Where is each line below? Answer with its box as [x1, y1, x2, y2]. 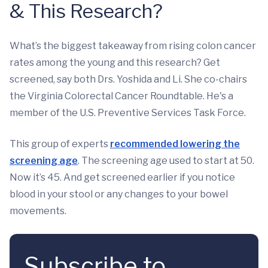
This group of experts [10, 138, 110, 150]
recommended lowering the [110, 138, 240, 150]
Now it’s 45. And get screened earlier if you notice [10, 172, 235, 184]
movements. [10, 205, 66, 217]
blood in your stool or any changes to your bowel [10, 188, 228, 200]
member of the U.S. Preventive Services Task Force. [10, 107, 246, 119]
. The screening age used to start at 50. [78, 155, 254, 167]
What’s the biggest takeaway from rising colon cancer [10, 40, 256, 52]
